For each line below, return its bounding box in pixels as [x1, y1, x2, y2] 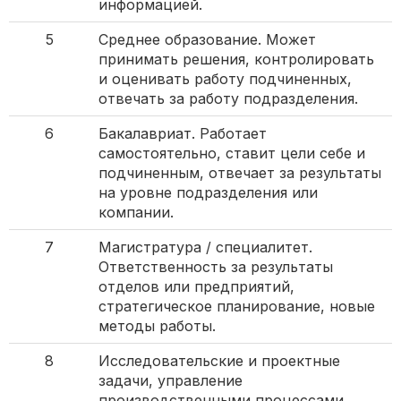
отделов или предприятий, [98, 277, 294, 296]
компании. [98, 203, 174, 222]
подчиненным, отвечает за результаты [98, 164, 381, 183]
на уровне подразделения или [98, 183, 318, 202]
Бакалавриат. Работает [98, 124, 267, 143]
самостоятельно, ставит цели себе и [98, 144, 365, 163]
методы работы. [98, 317, 216, 336]
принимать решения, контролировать [98, 50, 374, 69]
